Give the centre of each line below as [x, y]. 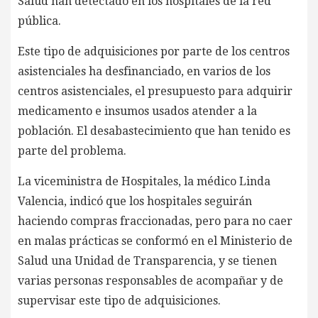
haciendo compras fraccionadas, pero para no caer [155, 221]
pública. [39, 21]
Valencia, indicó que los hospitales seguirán [135, 201]
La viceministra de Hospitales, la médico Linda [144, 181]
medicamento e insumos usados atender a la [137, 111]
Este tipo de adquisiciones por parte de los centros [154, 51]
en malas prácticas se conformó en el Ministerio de [155, 241]
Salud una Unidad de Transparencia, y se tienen [147, 261]
